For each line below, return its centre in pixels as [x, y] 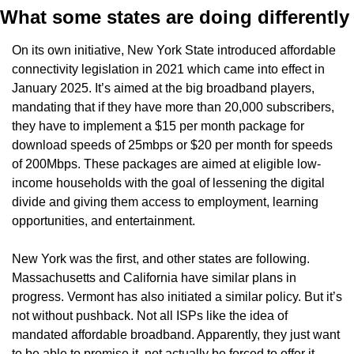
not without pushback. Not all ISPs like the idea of [150, 315]
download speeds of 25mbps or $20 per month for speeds [172, 145]
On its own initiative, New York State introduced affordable [174, 50]
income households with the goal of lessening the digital [168, 183]
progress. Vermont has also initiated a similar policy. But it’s [177, 296]
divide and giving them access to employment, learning [165, 201]
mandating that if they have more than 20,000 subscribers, [173, 107]
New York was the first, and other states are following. [161, 258]
